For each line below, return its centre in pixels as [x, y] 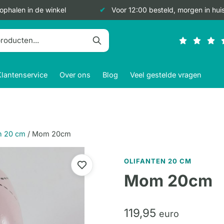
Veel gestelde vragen [166, 74]
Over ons [75, 74]
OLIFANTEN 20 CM [158, 161]
